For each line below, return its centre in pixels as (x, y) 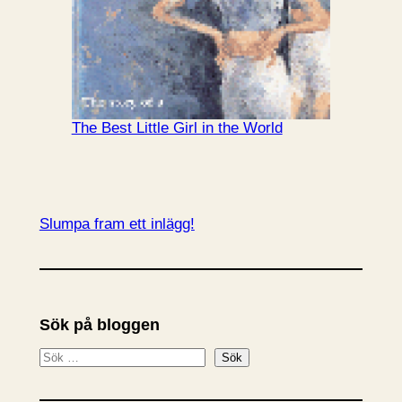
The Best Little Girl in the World (177, 128)
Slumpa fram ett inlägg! (117, 224)
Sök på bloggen (99, 325)
